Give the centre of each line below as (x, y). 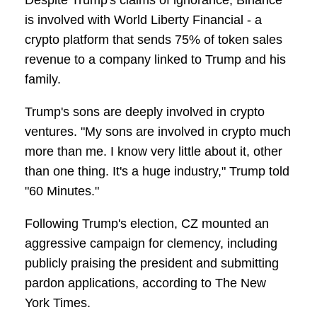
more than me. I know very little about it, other (154, 152)
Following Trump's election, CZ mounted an (147, 224)
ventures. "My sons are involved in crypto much (158, 132)
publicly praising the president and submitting (152, 264)
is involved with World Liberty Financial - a (143, 20)
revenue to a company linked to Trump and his (155, 60)
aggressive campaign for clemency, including (151, 244)
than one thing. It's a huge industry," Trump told (157, 172)
